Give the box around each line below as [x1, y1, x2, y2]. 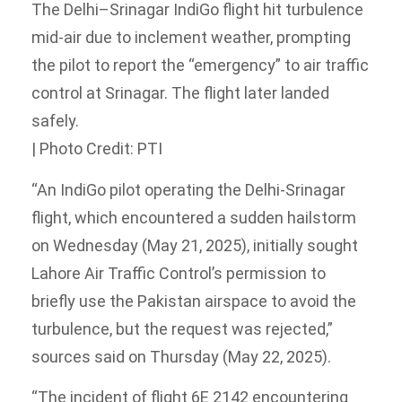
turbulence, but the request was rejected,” [31, 319, 333, 338]
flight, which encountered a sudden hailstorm [31, 207, 356, 227]
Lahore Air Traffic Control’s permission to [31, 263, 326, 283]
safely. [31, 111, 79, 131]
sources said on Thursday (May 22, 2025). [31, 346, 331, 366]
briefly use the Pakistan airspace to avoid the [31, 291, 356, 310]
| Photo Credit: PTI [31, 139, 162, 159]
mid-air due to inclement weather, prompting [31, 28, 351, 48]
